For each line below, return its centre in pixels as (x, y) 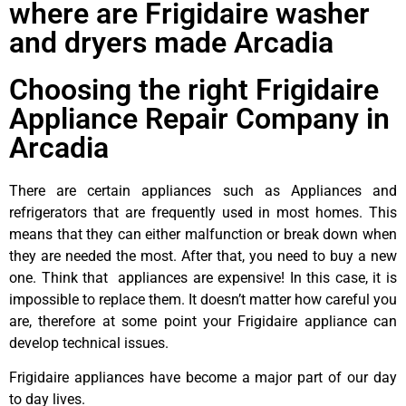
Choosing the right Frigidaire (194, 89)
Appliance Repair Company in (199, 118)
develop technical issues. (89, 343)
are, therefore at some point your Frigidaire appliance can (203, 321)
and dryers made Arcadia (171, 42)
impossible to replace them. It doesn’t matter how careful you (203, 299)
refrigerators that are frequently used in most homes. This (203, 212)
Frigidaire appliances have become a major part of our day (203, 378)
